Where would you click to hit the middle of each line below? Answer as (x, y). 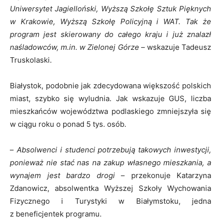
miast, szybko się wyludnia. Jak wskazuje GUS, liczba (110, 98)
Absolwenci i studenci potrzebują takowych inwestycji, (112, 150)
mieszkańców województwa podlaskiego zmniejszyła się (110, 111)
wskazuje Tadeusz (178, 47)
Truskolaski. (31, 60)
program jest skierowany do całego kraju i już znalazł (110, 34)
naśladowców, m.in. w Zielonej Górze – (77, 47)
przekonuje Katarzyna (168, 175)
